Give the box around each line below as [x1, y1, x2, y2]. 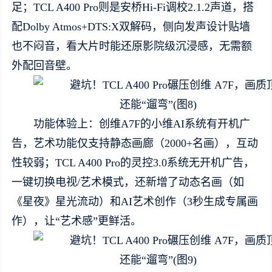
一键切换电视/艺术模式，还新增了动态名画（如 [12, 176, 245, 188]
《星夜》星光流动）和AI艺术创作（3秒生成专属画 [12, 195, 259, 208]
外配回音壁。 [12, 59, 78, 72]
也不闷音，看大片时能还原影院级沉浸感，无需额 [12, 40, 253, 52]
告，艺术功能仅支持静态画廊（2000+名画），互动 [12, 137, 259, 149]
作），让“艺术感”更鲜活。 [12, 215, 142, 227]
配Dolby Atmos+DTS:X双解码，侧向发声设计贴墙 [12, 21, 251, 33]
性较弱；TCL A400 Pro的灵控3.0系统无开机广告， [12, 157, 255, 169]
